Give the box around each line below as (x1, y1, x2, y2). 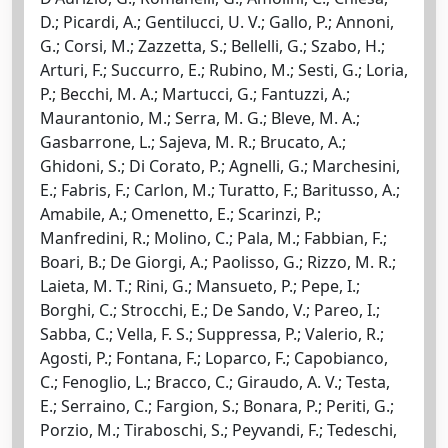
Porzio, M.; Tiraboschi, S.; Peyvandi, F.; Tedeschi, (40, 418, 397, 441)
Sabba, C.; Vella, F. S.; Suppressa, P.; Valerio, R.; (40, 322, 384, 345)
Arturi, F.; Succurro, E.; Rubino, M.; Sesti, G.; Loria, (40, 58, 408, 81)
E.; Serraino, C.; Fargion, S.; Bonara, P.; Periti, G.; (40, 394, 394, 417)
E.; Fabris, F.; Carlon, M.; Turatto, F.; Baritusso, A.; (40, 178, 400, 201)
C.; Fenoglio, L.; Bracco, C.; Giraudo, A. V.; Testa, (40, 370, 390, 393)
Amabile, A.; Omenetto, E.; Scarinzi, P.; (40, 202, 321, 225)
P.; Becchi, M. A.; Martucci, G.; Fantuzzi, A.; (40, 82, 350, 105)
